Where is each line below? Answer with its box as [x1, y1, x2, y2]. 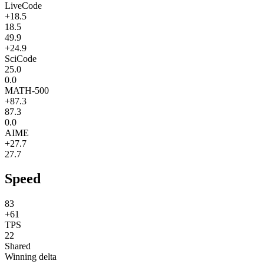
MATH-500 [5, 85, 49, 95]
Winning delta [5, 252, 57, 262]
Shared [5, 241, 31, 252]
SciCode [5, 53, 37, 64]
